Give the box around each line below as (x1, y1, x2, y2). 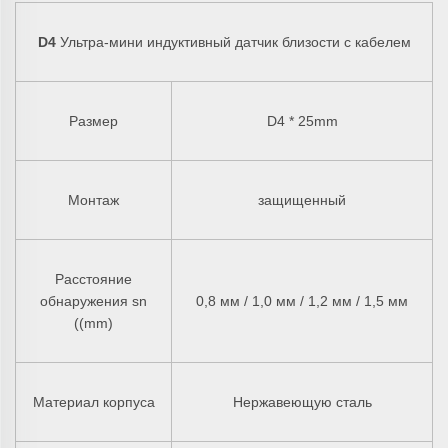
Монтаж (68, 191, 119, 208)
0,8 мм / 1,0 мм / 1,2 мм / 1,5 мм (196, 292, 408, 309)
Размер (69, 112, 118, 129)
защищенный (258, 191, 346, 208)
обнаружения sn (40, 292, 147, 309)
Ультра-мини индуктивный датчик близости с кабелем (59, 33, 411, 50)
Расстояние (55, 270, 132, 287)
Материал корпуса (32, 393, 155, 410)
